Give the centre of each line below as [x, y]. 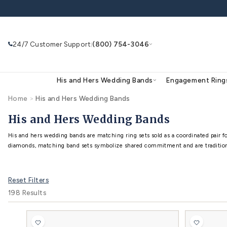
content [29, 16]
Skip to [28, 7]
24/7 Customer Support [65, 55]
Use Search [150, 168]
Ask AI [201, 168]
